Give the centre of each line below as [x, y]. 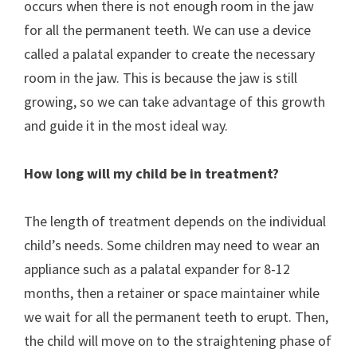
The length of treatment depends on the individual [175, 221]
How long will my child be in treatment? [151, 173]
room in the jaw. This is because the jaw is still [161, 78]
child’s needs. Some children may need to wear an [172, 245]
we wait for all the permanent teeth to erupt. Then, [176, 317]
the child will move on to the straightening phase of [178, 341]
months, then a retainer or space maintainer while [172, 293]
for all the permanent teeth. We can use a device [167, 30]
